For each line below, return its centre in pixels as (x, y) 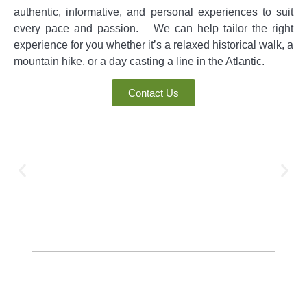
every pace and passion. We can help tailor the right (153, 28)
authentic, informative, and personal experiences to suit (153, 12)
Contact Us (153, 93)
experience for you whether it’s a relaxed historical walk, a (153, 45)
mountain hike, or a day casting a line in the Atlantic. (139, 61)
